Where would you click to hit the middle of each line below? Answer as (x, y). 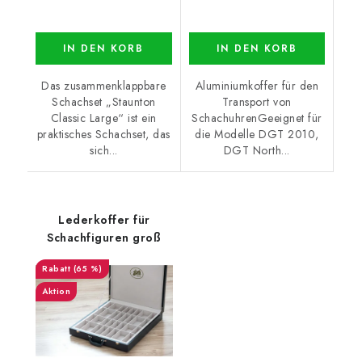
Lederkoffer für (104, 219)
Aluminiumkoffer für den (257, 85)
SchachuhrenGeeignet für (257, 118)
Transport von (257, 101)
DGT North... (257, 150)
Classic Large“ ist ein (103, 118)
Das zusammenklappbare (104, 85)
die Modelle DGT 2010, (257, 134)
